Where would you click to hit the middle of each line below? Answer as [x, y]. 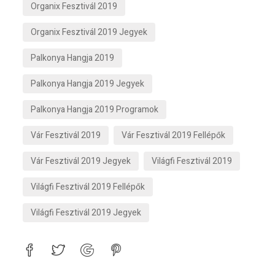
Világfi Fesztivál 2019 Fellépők [88, 187]
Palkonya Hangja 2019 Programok [95, 110]
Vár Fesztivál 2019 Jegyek [81, 161]
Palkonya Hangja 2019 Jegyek [88, 84]
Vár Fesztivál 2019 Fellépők [174, 135]
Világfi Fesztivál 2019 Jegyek [86, 213]
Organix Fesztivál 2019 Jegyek [89, 32]
